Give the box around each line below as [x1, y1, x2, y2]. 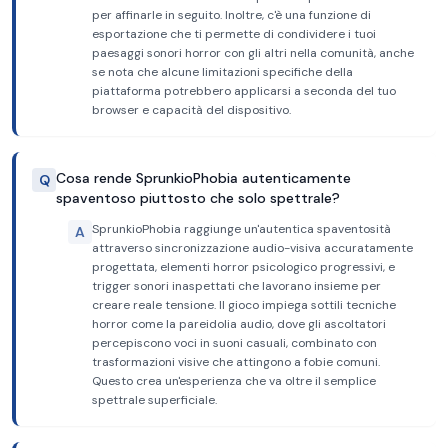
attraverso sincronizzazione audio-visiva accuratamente [92, 240, 413, 256]
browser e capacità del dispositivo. [92, 102, 291, 118]
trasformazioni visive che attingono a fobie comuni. [92, 354, 380, 370]
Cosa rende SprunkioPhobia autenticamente [56, 169, 351, 187]
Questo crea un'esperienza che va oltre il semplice [92, 373, 376, 389]
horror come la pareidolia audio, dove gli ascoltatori [92, 316, 386, 332]
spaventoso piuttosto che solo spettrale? [56, 189, 340, 207]
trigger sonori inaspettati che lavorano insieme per [92, 278, 381, 294]
